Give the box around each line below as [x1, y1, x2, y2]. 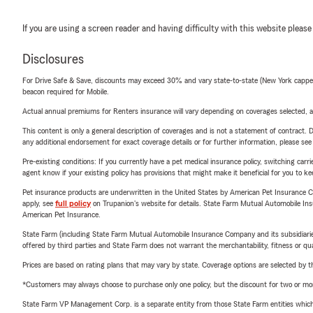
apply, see [22, 199, 55, 208]
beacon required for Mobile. [22, 87, 109, 96]
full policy [55, 199, 91, 208]
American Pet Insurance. [22, 210, 101, 219]
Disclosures [22, 52, 84, 66]
